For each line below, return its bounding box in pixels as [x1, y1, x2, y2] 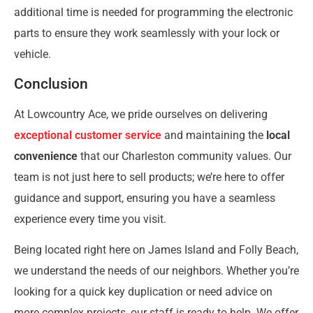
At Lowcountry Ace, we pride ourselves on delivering [14, 107, 268, 121]
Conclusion [14, 75, 88, 92]
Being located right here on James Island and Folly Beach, [14, 243, 298, 257]
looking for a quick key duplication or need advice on [14, 285, 272, 299]
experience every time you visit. [14, 212, 166, 226]
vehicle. [14, 48, 51, 61]
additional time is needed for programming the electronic [14, 6, 293, 20]
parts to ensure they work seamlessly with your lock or [14, 27, 279, 41]
